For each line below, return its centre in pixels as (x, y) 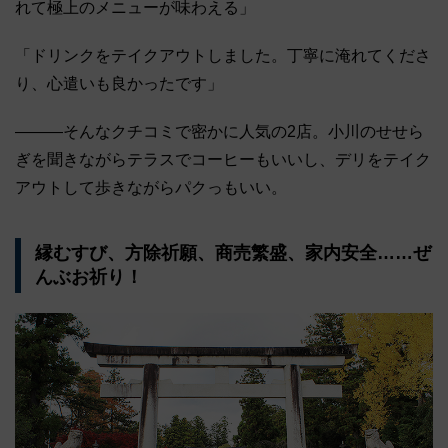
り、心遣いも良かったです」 (119, 83)
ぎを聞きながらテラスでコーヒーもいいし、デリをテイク (223, 159)
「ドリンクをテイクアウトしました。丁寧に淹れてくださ (223, 55)
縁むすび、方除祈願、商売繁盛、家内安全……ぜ (232, 253)
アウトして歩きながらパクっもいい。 (151, 187)
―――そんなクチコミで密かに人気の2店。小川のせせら (219, 131)
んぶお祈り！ (88, 277)
